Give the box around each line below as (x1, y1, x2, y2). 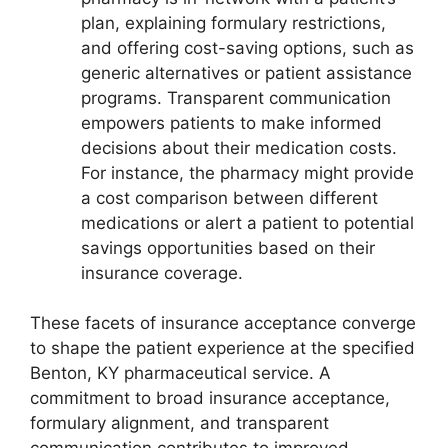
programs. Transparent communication (81, 87, 391, 108)
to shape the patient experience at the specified (30, 338, 415, 359)
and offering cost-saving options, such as (81, 37, 414, 58)
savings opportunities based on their (81, 237, 375, 258)
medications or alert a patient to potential (81, 212, 414, 233)
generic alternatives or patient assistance (81, 62, 412, 83)
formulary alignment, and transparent (30, 413, 329, 434)
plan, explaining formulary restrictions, (81, 12, 386, 33)
